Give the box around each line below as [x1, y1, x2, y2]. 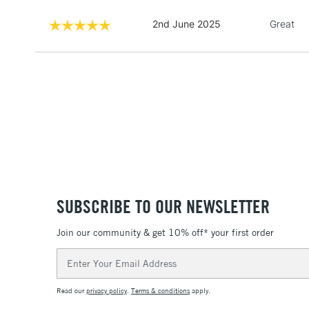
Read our [57, 286, 86, 295]
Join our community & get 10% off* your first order [57, 226, 274, 239]
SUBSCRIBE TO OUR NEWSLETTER [57, 195, 270, 218]
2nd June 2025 [152, 17, 221, 30]
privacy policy [86, 286, 127, 295]
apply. [190, 286, 210, 295]
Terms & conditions [131, 286, 190, 295]
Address [57, 263, 94, 276]
